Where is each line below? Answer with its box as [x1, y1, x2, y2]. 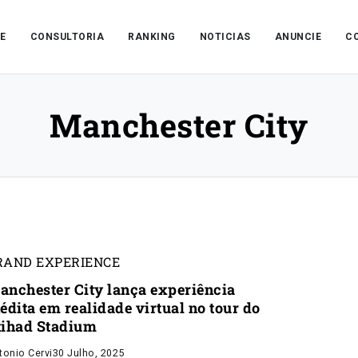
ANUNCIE [274, 31, 322, 42]
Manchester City [50, 104, 308, 146]
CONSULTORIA [30, 31, 105, 42]
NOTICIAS [199, 31, 251, 42]
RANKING [128, 31, 176, 42]
